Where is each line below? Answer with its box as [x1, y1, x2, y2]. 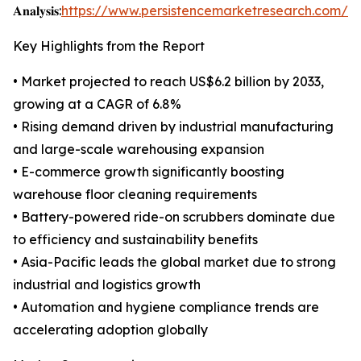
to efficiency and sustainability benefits [13, 231, 258, 248]
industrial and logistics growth [13, 276, 201, 293]
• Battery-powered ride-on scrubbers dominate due [13, 209, 335, 226]
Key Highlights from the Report [13, 38, 205, 55]
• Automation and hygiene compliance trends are [13, 299, 319, 316]
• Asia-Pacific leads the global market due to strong [13, 254, 336, 271]
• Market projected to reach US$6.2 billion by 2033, [13, 73, 324, 90]
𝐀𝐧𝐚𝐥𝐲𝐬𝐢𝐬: [13, 2, 61, 19]
